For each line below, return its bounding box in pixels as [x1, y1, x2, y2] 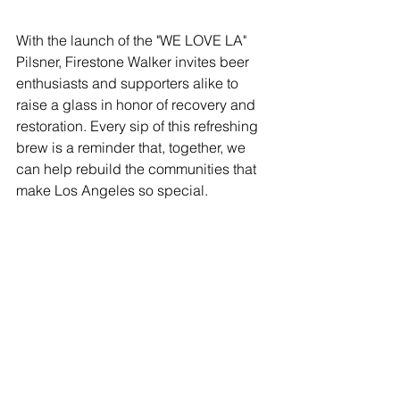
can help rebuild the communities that [16, 159, 260, 178]
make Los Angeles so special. [16, 180, 208, 199]
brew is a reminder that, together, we [16, 137, 249, 156]
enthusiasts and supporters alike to [16, 73, 242, 92]
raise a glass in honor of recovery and [16, 95, 259, 113]
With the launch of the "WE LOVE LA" [16, 30, 250, 49]
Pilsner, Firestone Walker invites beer [16, 52, 253, 71]
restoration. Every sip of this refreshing [16, 116, 262, 135]
